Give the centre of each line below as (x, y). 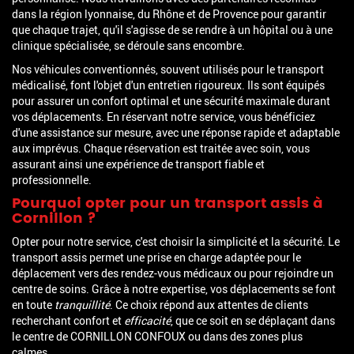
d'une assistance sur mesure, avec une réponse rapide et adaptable (176, 133)
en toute (33, 305)
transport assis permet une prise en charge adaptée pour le (156, 258)
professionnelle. (52, 180)
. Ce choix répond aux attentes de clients (209, 305)
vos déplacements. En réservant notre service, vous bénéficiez (164, 117)
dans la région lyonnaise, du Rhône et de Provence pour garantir (169, 14)
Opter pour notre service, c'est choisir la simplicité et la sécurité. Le (176, 242)
